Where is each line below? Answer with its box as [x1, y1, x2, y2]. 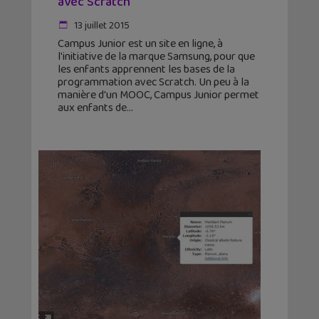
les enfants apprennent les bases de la [58, 61, 235, 79]
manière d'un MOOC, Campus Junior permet [58, 86, 259, 105]
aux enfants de [58, 99, 127, 117]
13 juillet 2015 [72, 18, 130, 34]
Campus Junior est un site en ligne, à [58, 35, 223, 53]
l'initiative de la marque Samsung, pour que [58, 48, 255, 66]
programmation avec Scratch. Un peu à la [58, 73, 249, 92]
